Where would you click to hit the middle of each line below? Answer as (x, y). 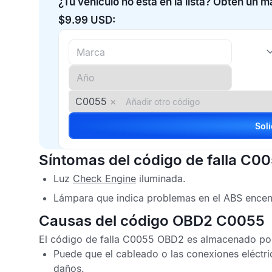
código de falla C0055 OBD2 (117, 239)
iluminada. (161, 178)
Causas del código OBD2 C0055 (152, 221)
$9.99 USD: (87, 20)
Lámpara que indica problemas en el (138, 198)
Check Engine (104, 178)
